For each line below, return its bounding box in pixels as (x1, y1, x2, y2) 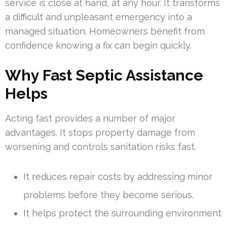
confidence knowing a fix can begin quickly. (5, 40, 192, 51)
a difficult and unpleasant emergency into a (5, 12, 192, 23)
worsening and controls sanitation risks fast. (5, 141, 196, 153)
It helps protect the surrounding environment (23, 208, 221, 219)
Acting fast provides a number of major (5, 113, 175, 124)
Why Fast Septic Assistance (5, 66, 203, 85)
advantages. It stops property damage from (5, 127, 195, 138)
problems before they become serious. (23, 190, 194, 201)
